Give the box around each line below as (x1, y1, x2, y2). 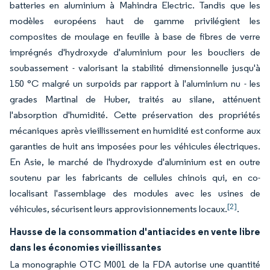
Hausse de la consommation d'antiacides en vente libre (10, 225, 260, 237)
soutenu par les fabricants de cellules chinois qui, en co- (10, 172, 260, 183)
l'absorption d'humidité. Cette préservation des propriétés (10, 109, 260, 121)
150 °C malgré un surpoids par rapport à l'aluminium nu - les (10, 78, 260, 89)
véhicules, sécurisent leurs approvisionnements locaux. (10, 203, 227, 215)
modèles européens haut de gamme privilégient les (10, 15, 260, 27)
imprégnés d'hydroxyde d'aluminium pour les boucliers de (10, 46, 260, 58)
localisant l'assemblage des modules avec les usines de (10, 187, 260, 199)
